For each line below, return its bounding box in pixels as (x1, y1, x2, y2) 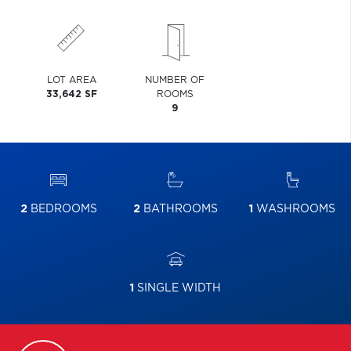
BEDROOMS (27, 204, 97, 215)
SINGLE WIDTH (134, 283, 221, 294)
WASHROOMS (253, 204, 336, 215)
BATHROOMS (139, 204, 218, 215)
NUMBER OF (145, 75, 205, 85)
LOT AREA (46, 75, 96, 85)
